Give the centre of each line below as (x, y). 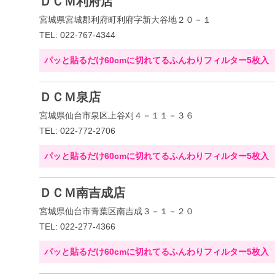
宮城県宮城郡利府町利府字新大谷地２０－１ (125, 20)
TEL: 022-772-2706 (77, 131)
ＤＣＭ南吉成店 (82, 193)
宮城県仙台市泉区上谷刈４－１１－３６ (117, 115)
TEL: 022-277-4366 (77, 227)
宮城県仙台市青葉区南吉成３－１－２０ (117, 211)
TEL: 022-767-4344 (77, 35)
